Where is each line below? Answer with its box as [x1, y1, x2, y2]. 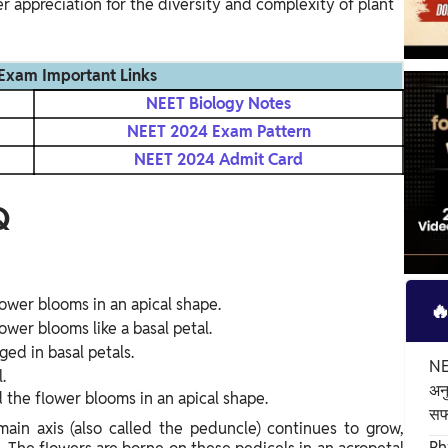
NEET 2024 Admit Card [134, 149, 303, 171]
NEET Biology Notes [146, 93, 291, 115]
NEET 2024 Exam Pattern [126, 121, 311, 143]
